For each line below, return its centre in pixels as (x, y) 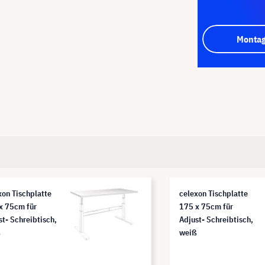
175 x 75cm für (206, 206)
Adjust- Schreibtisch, (216, 219)
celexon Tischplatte (214, 193)
